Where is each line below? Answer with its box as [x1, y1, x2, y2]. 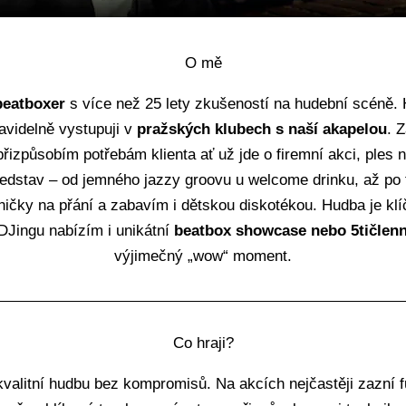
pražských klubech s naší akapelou [136, 121, 387, 138]
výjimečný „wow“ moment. [114, 247, 292, 265]
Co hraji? [172, 334, 234, 352]
